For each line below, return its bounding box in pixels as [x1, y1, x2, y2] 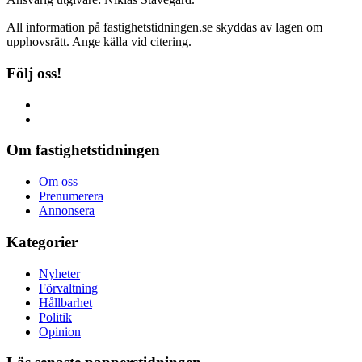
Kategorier [6, 233, 78, 250]
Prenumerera [39, 189, 103, 204]
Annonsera [39, 204, 95, 218]
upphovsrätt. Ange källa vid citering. [6, 35, 192, 49]
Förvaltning [39, 280, 98, 295]
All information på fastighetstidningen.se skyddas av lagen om [6, 20, 322, 35]
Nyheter [39, 266, 80, 280]
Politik [39, 309, 72, 324]
